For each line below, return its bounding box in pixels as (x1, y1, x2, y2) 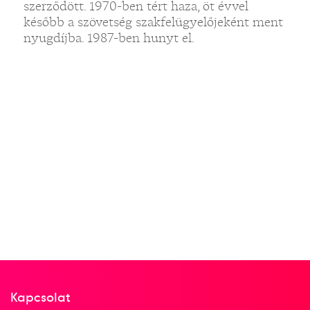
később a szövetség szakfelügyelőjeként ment (23, 13, 283, 30)
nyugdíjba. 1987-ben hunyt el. (23, 29, 194, 46)
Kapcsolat (10, 289, 71, 305)
